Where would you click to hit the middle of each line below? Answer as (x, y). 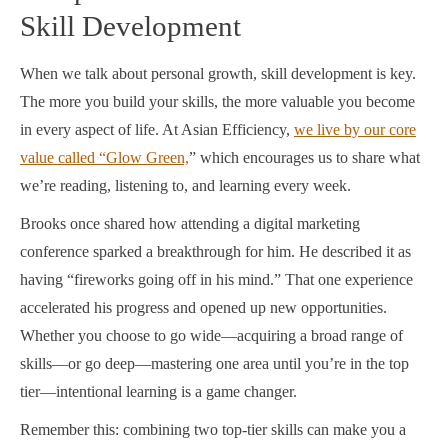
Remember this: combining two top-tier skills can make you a (213, 430)
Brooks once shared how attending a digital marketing (190, 224)
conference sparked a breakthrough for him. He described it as (215, 252)
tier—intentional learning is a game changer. (158, 392)
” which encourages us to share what (304, 158)
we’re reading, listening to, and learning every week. (185, 186)
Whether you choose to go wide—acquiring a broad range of (211, 336)
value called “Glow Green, (104, 158)
